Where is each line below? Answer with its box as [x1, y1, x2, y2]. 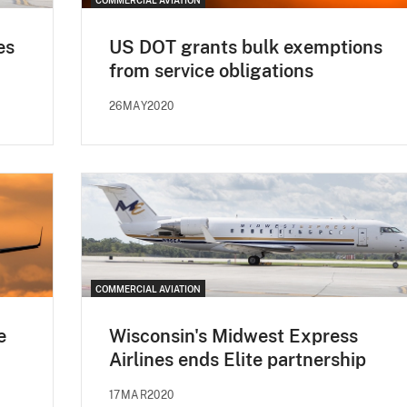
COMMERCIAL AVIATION [95, 283, 201, 294]
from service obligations [109, 59, 313, 82]
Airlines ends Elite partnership [109, 348, 366, 371]
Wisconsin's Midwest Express [109, 324, 358, 347]
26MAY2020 [109, 99, 174, 113]
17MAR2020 [109, 388, 174, 402]
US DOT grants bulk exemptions [109, 35, 382, 58]
